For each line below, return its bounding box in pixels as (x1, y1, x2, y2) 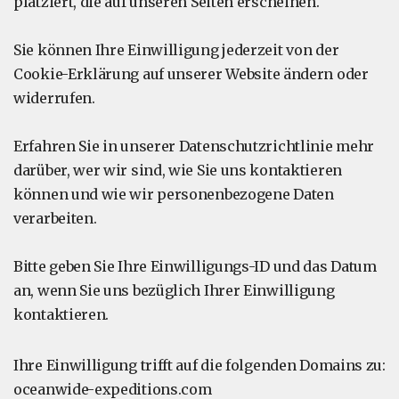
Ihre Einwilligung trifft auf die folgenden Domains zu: (13, 356, 386, 374)
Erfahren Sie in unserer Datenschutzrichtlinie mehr (13, 137, 375, 155)
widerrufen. (13, 89, 95, 107)
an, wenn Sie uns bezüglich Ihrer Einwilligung (13, 281, 335, 299)
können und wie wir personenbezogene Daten (13, 185, 334, 203)
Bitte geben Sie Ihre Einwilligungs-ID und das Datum (13, 257, 377, 275)
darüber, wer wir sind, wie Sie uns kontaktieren (13, 161, 342, 179)
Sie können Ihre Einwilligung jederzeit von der (13, 41, 339, 59)
